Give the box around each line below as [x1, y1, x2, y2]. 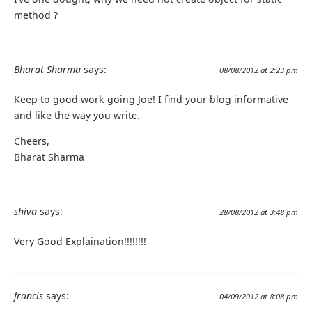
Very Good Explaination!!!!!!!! [14, 235, 146, 249]
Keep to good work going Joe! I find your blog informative [14, 93, 288, 107]
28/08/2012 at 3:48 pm [219, 207, 298, 218]
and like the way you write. [14, 109, 140, 123]
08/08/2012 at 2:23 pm [219, 65, 298, 76]
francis [14, 289, 43, 303]
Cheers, [14, 134, 49, 148]
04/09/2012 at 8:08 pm [219, 291, 298, 302]
